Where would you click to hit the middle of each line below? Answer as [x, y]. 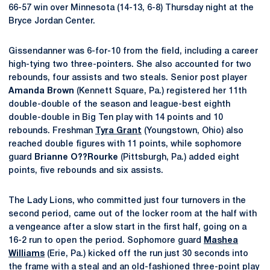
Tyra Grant [118, 131]
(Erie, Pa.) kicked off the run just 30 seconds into [146, 254]
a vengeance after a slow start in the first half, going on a [127, 227]
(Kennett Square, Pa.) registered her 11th [160, 91]
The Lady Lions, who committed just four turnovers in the [127, 201]
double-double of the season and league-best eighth [119, 104]
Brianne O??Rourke [76, 157]
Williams [27, 254]
